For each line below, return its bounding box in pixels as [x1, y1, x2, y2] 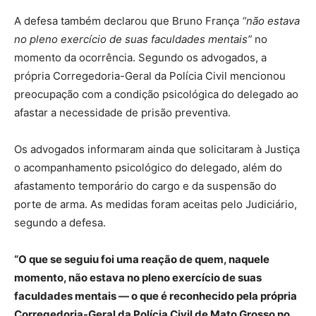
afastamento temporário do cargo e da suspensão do [14, 178, 276, 193]
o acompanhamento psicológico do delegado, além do [14, 160, 282, 174]
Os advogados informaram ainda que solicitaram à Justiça [14, 142, 300, 156]
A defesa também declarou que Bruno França [14, 13, 242, 28]
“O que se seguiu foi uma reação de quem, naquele [14, 252, 269, 266]
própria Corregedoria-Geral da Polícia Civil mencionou [14, 68, 286, 83]
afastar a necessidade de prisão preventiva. [14, 105, 231, 119]
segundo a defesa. [14, 215, 106, 229]
